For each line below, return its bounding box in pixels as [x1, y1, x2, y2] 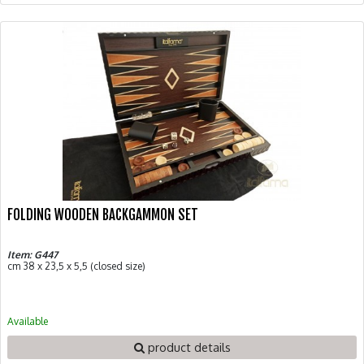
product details [144, 339, 231, 354]
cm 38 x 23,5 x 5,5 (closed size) [7, 259, 145, 272]
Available [7, 314, 48, 327]
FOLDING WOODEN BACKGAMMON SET [7, 206, 198, 223]
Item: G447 [7, 248, 58, 261]
